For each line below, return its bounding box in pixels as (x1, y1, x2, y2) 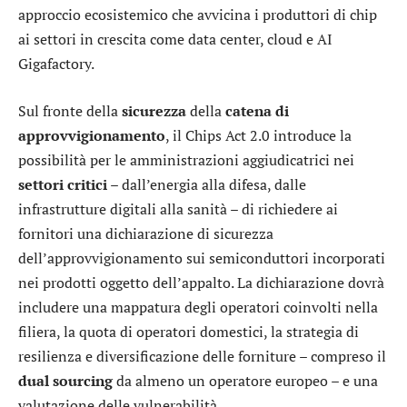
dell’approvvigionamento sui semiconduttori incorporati (18, 247, 385, 268)
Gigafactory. (18, 54, 94, 74)
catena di (225, 100, 289, 121)
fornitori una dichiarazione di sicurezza (18, 223, 273, 243)
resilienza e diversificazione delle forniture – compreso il (18, 345, 386, 366)
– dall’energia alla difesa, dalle (107, 174, 306, 194)
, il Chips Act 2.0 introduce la (165, 124, 352, 145)
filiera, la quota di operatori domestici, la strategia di (18, 321, 359, 342)
